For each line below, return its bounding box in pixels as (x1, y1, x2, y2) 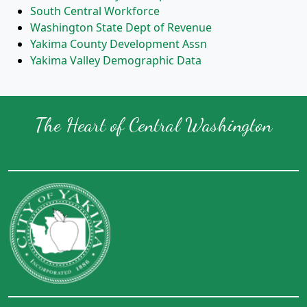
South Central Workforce (30, 3, 160, 19)
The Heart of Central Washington (35, 112, 272, 136)
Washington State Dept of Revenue (30, 19, 212, 35)
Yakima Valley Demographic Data (30, 52, 201, 68)
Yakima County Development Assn (30, 36, 207, 51)
